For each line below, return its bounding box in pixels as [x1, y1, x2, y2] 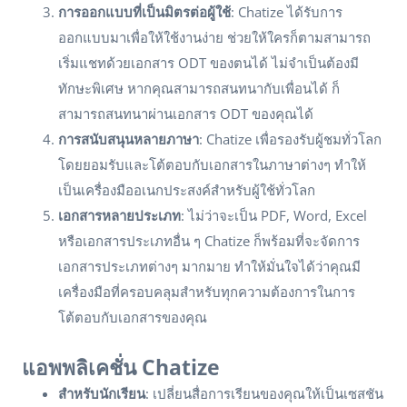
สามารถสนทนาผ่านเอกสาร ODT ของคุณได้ [58, 104, 313, 123]
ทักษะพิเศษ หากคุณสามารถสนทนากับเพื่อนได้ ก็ [58, 79, 340, 97]
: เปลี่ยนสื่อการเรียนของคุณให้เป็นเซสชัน [145, 384, 383, 402]
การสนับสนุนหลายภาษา [58, 130, 199, 148]
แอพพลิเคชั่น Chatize [22, 353, 220, 382]
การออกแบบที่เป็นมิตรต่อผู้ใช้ [58, 3, 231, 21]
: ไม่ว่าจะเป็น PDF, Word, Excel [181, 206, 367, 224]
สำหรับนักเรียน [58, 384, 145, 402]
